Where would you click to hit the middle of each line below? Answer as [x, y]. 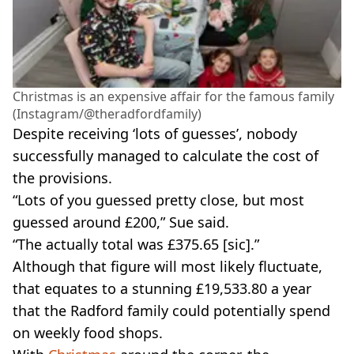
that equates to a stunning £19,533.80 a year [162, 289]
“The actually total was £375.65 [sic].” [136, 245]
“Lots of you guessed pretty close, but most [158, 200]
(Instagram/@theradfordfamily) [107, 114]
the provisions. [62, 178]
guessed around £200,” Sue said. [121, 222]
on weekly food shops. [88, 333]
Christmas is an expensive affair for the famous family [173, 97]
